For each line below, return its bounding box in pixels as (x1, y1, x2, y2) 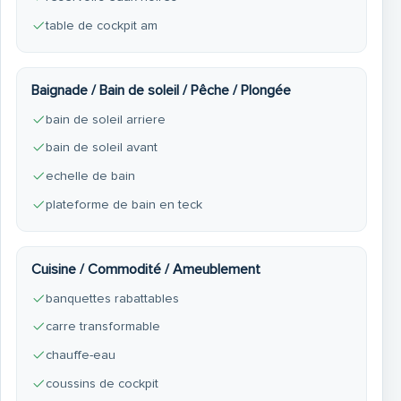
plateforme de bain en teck (45, 196, 202, 212)
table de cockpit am (45, 17, 158, 33)
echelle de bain (45, 167, 135, 183)
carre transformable (45, 319, 160, 335)
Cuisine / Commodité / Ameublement (30, 260, 260, 278)
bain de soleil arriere (45, 111, 166, 127)
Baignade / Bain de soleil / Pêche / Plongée (30, 81, 291, 99)
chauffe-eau (45, 347, 115, 363)
